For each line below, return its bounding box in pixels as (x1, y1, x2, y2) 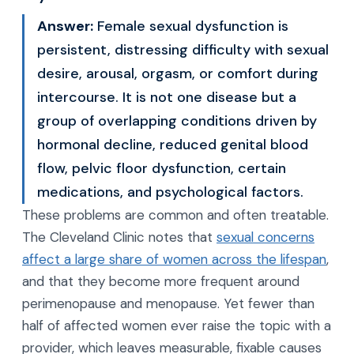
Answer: (37, 17, 93, 36)
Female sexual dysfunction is (93, 17, 288, 36)
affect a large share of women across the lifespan (22, 250, 326, 268)
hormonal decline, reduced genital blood (37, 135, 308, 154)
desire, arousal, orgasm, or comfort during (37, 64, 318, 83)
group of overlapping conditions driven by (37, 111, 317, 130)
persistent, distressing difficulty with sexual (37, 40, 329, 59)
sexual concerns (217, 228, 314, 246)
